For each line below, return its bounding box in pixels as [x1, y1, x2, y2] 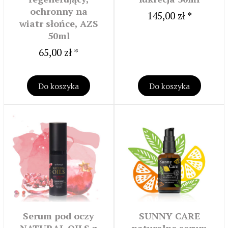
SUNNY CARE [138, 210, 200, 222]
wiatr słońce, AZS [19, 17, 98, 30]
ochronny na [30, 5, 88, 18]
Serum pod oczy [23, 210, 95, 222]
